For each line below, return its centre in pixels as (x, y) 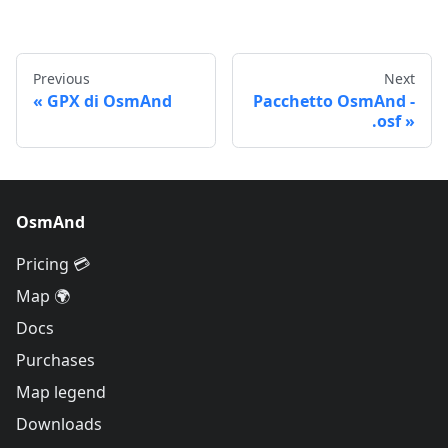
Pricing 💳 (53, 264)
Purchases (55, 360)
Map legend (61, 392)
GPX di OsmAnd (109, 100)
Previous (61, 78)
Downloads (59, 424)
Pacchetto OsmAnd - (334, 100)
